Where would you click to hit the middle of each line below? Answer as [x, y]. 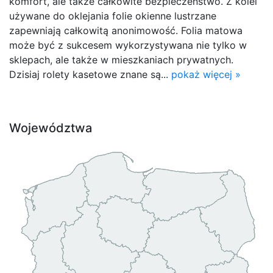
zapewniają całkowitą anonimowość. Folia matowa [126, 30]
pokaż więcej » [206, 74]
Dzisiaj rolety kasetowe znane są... [90, 74]
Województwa [51, 128]
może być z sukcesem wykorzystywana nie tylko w [128, 45]
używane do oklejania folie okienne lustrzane [113, 16]
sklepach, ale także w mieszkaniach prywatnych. [121, 59]
